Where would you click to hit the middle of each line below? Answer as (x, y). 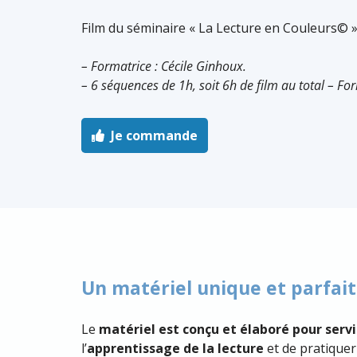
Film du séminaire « (140, 28)
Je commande (154, 135)
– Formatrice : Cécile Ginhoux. (164, 66)
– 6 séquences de (130, 85)
